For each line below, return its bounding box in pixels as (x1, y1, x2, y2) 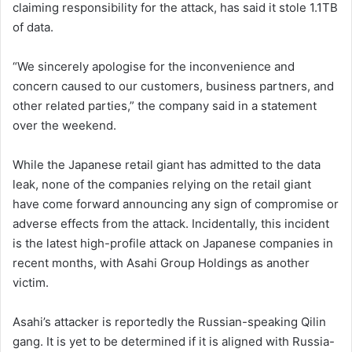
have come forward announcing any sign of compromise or (13, 196, 339, 211)
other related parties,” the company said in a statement (13, 97, 317, 113)
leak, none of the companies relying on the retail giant (13, 176, 311, 192)
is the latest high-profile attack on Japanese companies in (13, 235, 333, 251)
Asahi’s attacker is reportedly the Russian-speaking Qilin (13, 313, 326, 329)
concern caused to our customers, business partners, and (13, 78, 334, 93)
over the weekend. (13, 117, 116, 133)
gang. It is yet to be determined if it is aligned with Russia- (13, 333, 335, 349)
